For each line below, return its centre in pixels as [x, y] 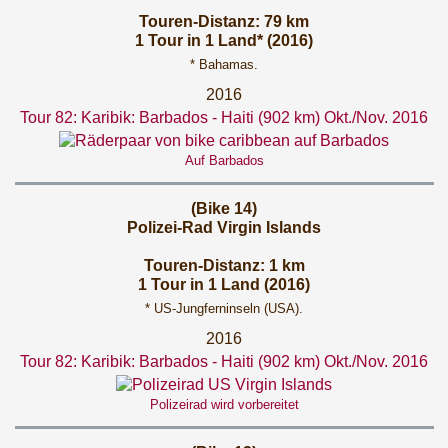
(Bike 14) [224, 208]
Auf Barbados [224, 160]
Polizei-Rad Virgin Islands [224, 227]
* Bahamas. [224, 64]
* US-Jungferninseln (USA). [224, 308]
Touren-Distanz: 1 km [224, 265]
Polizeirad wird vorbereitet [224, 404]
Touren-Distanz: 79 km [224, 21]
